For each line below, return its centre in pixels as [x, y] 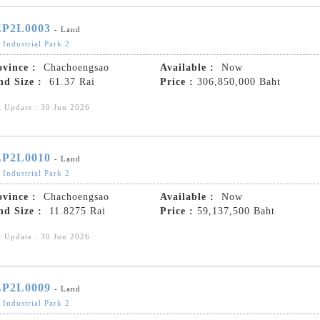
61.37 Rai [70, 81]
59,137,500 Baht [236, 211]
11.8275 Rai [76, 211]
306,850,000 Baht [239, 81]
